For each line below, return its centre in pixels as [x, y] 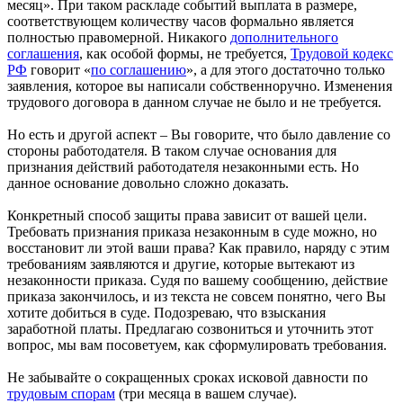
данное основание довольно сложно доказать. [148, 183]
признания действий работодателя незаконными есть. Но [183, 166]
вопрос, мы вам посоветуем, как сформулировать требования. [197, 345]
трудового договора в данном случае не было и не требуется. [194, 102]
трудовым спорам [61, 393]
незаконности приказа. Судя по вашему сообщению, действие [197, 280]
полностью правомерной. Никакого [119, 37]
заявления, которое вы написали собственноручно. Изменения [200, 85]
